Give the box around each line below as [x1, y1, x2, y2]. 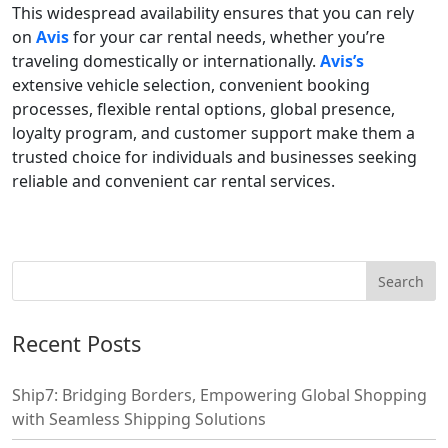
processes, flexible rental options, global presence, [12, 98, 395, 121]
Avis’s [320, 50, 364, 73]
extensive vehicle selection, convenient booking [12, 74, 370, 97]
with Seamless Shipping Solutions [12, 408, 266, 431]
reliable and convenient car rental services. [12, 170, 335, 193]
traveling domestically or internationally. [12, 50, 320, 73]
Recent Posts [12, 329, 141, 359]
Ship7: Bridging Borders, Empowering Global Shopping [12, 384, 427, 407]
